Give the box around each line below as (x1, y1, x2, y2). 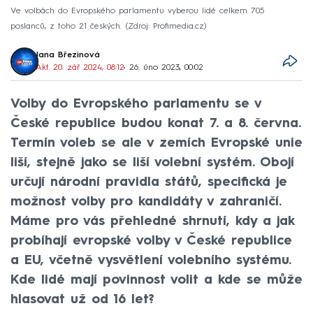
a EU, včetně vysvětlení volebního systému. (10, 254, 291, 267)
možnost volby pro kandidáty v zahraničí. (10, 195, 282, 208)
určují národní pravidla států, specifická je (10, 175, 287, 189)
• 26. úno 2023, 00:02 (123, 63, 203, 72)
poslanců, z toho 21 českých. (10, 22, 122, 31)
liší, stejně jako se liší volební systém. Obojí (10, 156, 294, 169)
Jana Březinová (36, 50, 101, 59)
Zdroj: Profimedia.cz (128, 22, 204, 31)
